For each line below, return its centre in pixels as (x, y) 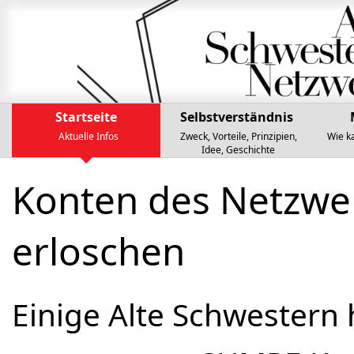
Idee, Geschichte (238, 150)
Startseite (86, 117)
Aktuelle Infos (88, 137)
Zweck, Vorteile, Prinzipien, (238, 137)
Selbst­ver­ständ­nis (236, 117)
